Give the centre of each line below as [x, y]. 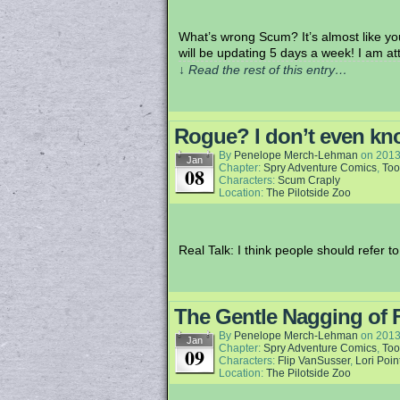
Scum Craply [309, 180]
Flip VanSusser [314, 361]
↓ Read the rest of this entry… [263, 70]
